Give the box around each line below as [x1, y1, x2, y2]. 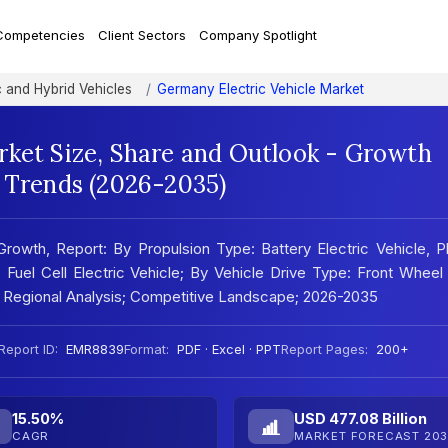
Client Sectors [97, 27, 186, 44]
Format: [124, 341, 169, 358]
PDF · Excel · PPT [173, 341, 281, 358]
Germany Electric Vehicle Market [157, 81, 364, 98]
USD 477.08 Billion [293, 410, 427, 428]
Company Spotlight [198, 27, 317, 44]
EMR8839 [62, 341, 124, 358]
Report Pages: [281, 341, 368, 358]
